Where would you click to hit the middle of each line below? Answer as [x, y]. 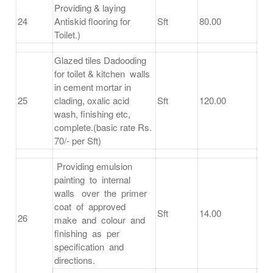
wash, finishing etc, [92, 114]
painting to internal [94, 180]
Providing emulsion [93, 166]
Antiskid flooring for [92, 21]
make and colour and [101, 220]
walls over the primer [102, 193]
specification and [90, 247]
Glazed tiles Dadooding [100, 60]
